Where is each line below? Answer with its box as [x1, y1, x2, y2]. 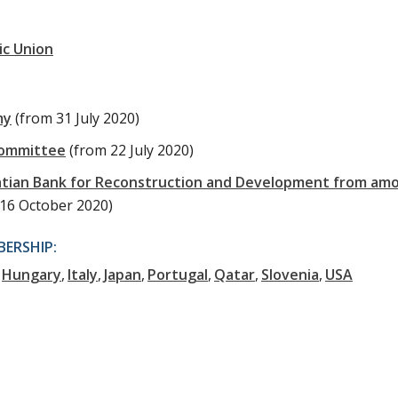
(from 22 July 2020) [69, 140, 194, 161]
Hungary [2, 265, 61, 285]
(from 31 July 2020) [15, 108, 139, 129]
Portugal [147, 265, 208, 285]
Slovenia [261, 265, 319, 285]
